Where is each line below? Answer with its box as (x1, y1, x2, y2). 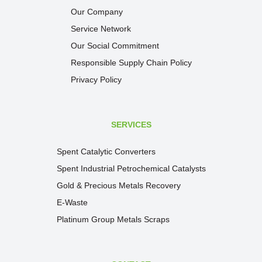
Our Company (70, 7, 123, 16)
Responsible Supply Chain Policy (70, 58, 192, 67)
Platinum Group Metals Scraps (56, 215, 170, 224)
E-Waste (56, 198, 88, 207)
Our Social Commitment (70, 41, 159, 50)
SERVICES (111, 120, 151, 129)
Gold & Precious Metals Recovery (56, 181, 181, 190)
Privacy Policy (70, 75, 122, 84)
